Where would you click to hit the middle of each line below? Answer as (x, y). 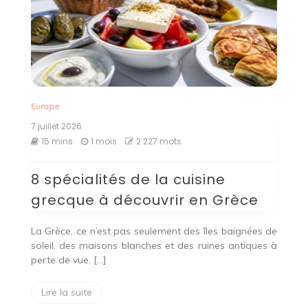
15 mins (57, 141)
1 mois (103, 141)
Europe (45, 106)
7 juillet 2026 (56, 126)
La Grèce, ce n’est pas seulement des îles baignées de (154, 231)
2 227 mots (158, 141)
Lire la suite (66, 292)
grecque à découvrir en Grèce (144, 200)
